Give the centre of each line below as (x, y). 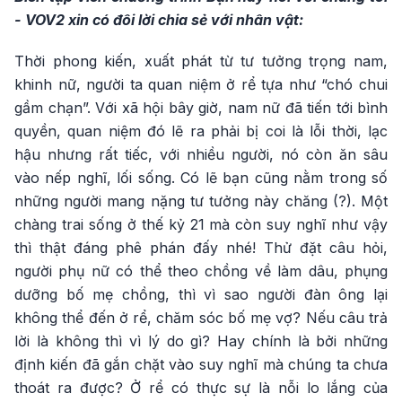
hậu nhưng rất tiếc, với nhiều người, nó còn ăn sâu (201, 154)
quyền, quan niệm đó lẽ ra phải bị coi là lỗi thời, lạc (201, 131)
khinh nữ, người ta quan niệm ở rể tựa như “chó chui (201, 84)
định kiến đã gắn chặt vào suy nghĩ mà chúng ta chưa (201, 364)
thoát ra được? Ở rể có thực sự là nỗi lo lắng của (201, 388)
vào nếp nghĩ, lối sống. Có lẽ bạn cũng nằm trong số (201, 178)
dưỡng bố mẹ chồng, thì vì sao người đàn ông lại (201, 294)
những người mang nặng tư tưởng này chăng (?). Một (201, 201)
